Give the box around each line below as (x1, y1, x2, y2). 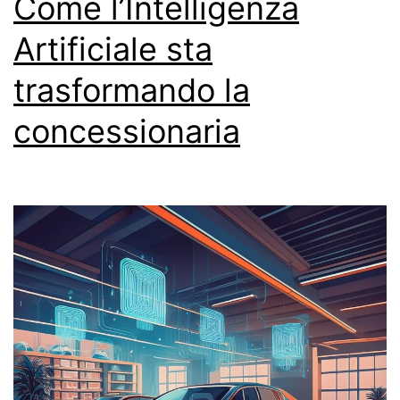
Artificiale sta (13, 29, 212, 69)
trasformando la (13, 70, 250, 110)
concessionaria (13, 111, 240, 151)
